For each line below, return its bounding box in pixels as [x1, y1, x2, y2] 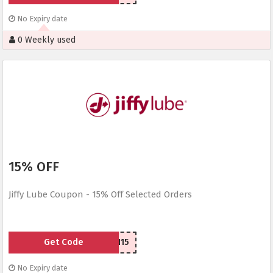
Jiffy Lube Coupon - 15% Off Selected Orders [9, 189, 192, 200]
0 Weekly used [15, 35, 76, 46]
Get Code [43, 236, 83, 248]
